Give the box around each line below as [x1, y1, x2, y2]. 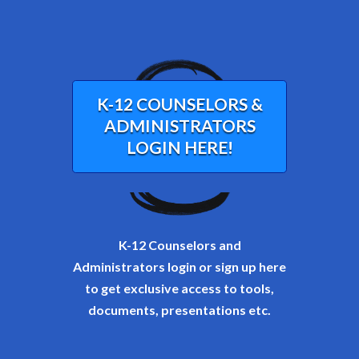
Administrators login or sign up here [73, 258, 286, 274]
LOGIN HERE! [126, 136, 233, 157]
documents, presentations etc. [88, 301, 271, 317]
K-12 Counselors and [118, 236, 241, 252]
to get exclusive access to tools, [85, 280, 274, 296]
